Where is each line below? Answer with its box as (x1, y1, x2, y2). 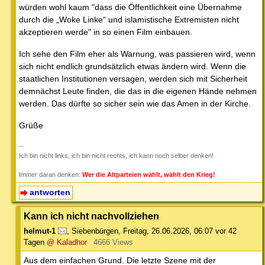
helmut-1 (24, 227, 56, 236)
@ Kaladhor (47, 238, 87, 247)
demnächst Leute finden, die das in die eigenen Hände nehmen (19, 86, 257, 96)
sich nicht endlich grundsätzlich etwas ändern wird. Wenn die (19, 62, 246, 72)
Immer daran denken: (19, 171, 82, 179)
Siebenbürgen (72, 227, 118, 236)
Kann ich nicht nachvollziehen (24, 211, 159, 222)
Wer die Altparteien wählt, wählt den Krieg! (82, 171, 215, 179)
